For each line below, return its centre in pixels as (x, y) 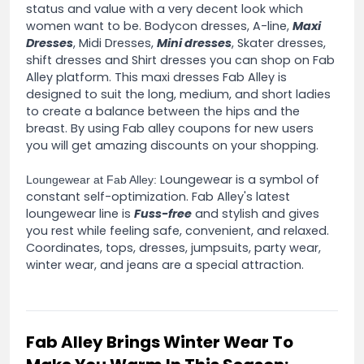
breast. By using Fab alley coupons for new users (170, 128)
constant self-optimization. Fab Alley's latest (158, 196)
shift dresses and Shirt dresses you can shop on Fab (180, 60)
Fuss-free (163, 213)
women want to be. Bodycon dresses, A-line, (159, 26)
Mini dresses (194, 43)
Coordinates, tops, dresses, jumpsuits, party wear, (173, 247)
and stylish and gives (256, 213)
